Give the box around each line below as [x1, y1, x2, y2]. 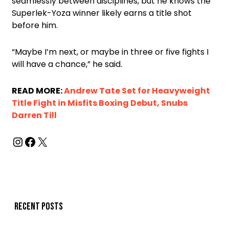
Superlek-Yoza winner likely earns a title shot [12, 7, 192, 19]
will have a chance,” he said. [12, 58, 122, 70]
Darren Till [12, 109, 57, 121]
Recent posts [14, 200, 63, 213]
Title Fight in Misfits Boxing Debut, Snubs [12, 97, 188, 109]
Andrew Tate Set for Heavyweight [64, 84, 210, 97]
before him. [12, 19, 58, 31]
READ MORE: [12, 84, 64, 97]
